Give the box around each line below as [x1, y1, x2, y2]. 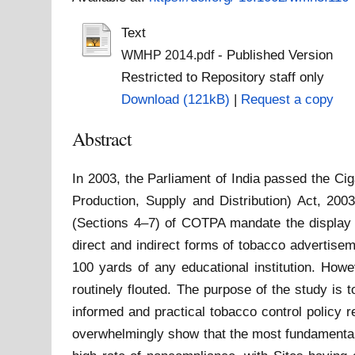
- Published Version [213, 47, 333, 63]
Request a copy [240, 91, 334, 108]
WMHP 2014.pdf [120, 48, 214, 63]
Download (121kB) [120, 91, 230, 108]
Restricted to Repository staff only [120, 69, 324, 86]
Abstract [72, 126, 132, 152]
